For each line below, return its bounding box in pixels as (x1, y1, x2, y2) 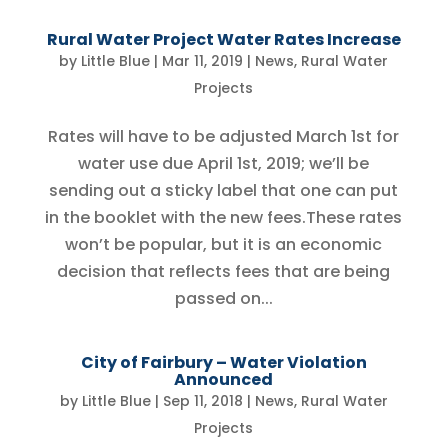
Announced (174, 368, 274, 391)
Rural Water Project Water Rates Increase (46, 28, 401, 51)
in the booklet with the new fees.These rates (45, 206, 403, 229)
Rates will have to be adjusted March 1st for (48, 125, 400, 148)
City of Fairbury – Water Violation (80, 351, 367, 374)
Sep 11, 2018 (162, 391, 243, 411)
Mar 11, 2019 (162, 51, 244, 71)
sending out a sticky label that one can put (49, 179, 399, 202)
